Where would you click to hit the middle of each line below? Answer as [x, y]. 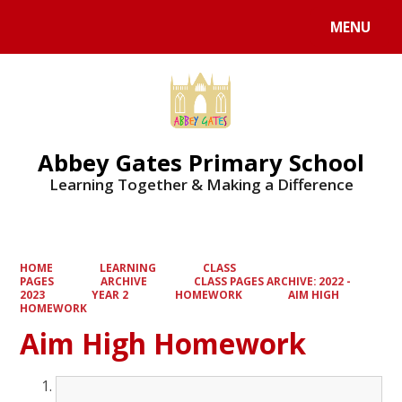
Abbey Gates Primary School [201, 162]
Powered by [55, 31]
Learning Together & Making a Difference [201, 184]
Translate [155, 31]
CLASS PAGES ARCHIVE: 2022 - [272, 281]
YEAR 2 [110, 295]
